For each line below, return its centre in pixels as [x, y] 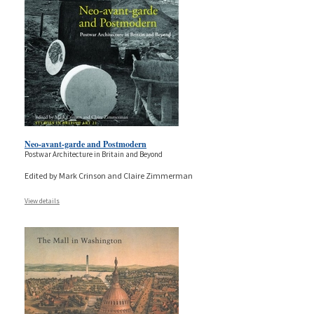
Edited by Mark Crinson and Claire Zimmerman [109, 175]
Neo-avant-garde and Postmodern [86, 144]
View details [42, 200]
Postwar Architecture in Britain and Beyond [94, 154]
